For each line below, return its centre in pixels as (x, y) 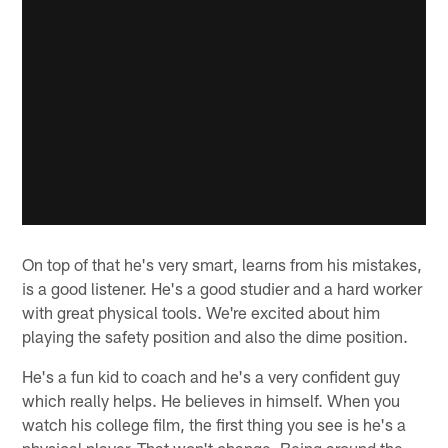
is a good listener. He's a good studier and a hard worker (222, 287)
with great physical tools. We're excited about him (201, 311)
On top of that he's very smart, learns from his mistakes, (222, 263)
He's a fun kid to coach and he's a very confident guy (211, 375)
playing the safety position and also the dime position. (215, 335)
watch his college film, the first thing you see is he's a (214, 423)
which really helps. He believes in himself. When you (211, 399)
